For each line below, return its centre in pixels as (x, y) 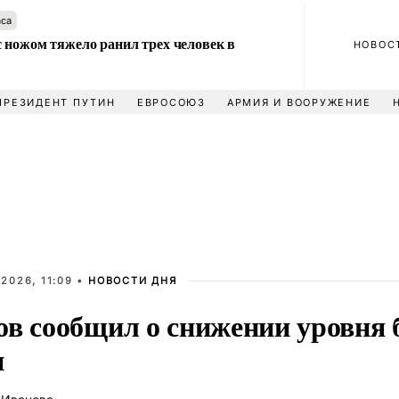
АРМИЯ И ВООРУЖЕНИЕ (299, 102)
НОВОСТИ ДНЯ (133, 281)
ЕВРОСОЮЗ (171, 102)
